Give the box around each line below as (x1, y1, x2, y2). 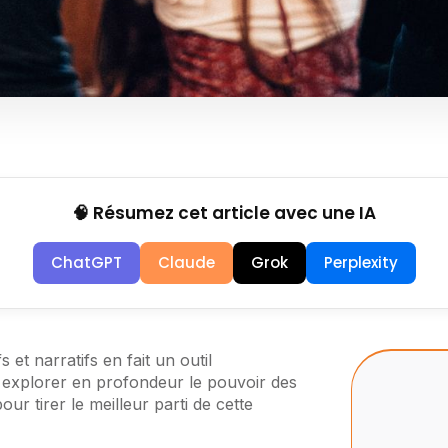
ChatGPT (50, 252, 122, 274)
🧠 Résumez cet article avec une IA (72, 201, 376, 226)
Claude (157, 252, 215, 274)
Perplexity (323, 252, 398, 274)
